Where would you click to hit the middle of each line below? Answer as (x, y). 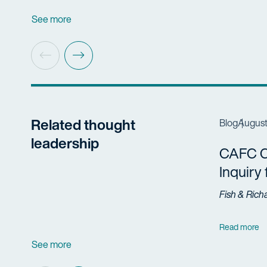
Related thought (83, 124)
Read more (239, 227)
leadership (65, 143)
